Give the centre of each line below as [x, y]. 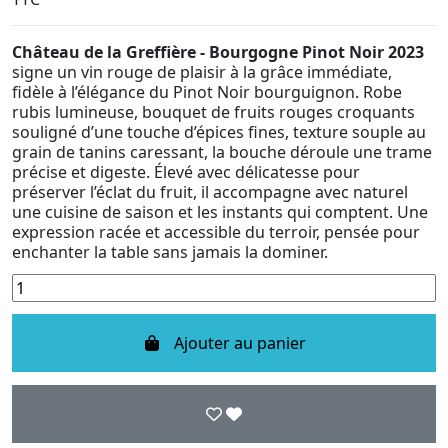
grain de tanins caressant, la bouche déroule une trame [222, 151]
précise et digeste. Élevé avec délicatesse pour [186, 171]
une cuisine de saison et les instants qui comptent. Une [220, 211]
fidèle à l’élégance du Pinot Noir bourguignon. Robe [207, 91]
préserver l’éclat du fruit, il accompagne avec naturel [210, 191]
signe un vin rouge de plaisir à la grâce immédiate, [202, 71]
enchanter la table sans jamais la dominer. [170, 251]
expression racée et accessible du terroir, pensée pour [216, 231]
